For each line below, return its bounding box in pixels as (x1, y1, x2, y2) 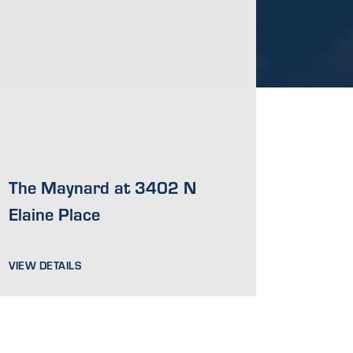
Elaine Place (9, 201, 101, 225)
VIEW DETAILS (9, 257, 82, 273)
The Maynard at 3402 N (9, 174, 197, 199)
